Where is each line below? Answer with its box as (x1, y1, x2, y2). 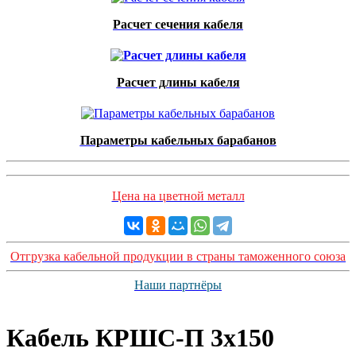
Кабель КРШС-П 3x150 (6, 323, 274, 353)
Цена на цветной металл (111, 189, 245, 203)
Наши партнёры (134, 278, 222, 292)
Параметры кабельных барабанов (79, 133, 277, 147)
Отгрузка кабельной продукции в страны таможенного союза (10, 250, 346, 263)
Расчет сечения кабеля (113, 17, 243, 31)
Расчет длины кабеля (116, 75, 240, 89)
